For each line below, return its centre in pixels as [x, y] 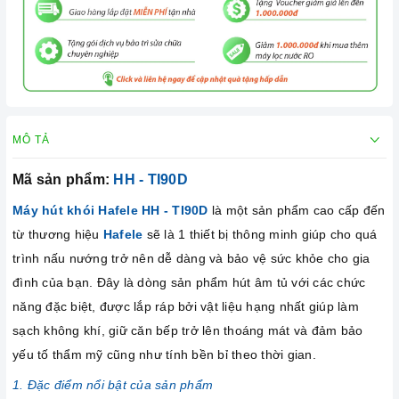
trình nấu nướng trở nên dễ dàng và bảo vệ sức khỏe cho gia [191, 259]
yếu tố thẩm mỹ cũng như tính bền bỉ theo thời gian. [164, 355]
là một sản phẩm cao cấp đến [297, 211]
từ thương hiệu [58, 235]
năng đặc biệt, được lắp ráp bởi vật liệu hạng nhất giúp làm [186, 307]
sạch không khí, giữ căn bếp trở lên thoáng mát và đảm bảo [188, 331]
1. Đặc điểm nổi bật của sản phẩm [113, 385]
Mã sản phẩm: [63, 180]
